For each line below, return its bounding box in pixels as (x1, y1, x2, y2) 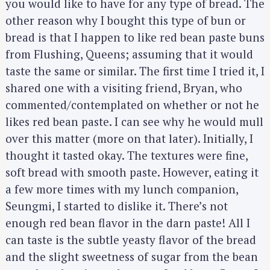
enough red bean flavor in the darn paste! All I (5, 215, 250, 231)
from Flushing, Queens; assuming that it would (5, 46, 253, 62)
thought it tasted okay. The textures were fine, (5, 148, 248, 163)
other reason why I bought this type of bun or (5, 13, 246, 28)
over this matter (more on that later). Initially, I (5, 131, 253, 146)
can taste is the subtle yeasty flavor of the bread (5, 232, 256, 248)
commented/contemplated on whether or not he (5, 97, 259, 113)
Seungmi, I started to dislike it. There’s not (5, 198, 228, 214)
